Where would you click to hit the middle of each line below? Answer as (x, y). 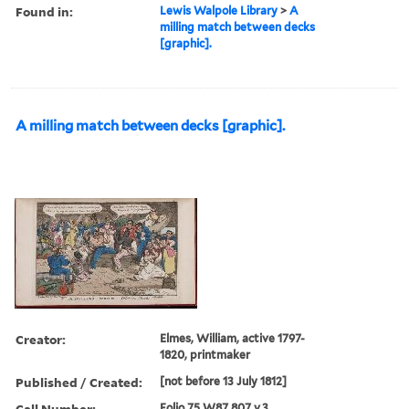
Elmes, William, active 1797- (233, 338)
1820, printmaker (205, 354)
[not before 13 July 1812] (224, 381)
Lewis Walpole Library (219, 10)
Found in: (44, 11)
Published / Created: (79, 382)
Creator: (41, 339)
